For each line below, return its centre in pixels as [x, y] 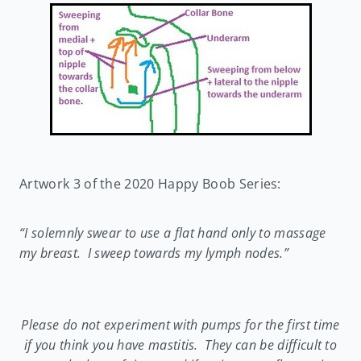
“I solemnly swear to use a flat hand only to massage [173, 232]
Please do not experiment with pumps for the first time [180, 324]
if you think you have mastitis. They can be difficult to [180, 344]
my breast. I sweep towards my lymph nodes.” [154, 253]
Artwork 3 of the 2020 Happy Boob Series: [150, 183]
